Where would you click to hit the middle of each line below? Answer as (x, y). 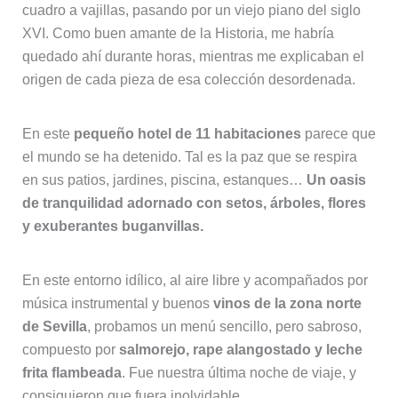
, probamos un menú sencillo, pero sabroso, (224, 327)
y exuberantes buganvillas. (112, 226)
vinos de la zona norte (285, 304)
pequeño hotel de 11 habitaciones (187, 134)
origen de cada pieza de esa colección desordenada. (188, 79)
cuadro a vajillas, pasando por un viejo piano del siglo (191, 10)
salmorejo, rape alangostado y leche (239, 350)
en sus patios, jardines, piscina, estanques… (164, 180)
